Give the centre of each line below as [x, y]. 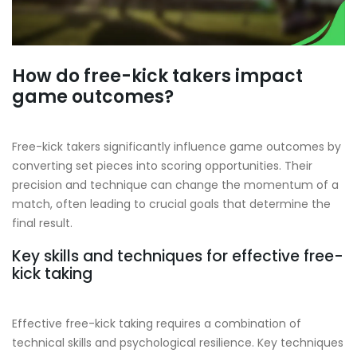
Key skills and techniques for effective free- [178, 257]
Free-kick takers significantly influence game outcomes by [177, 147]
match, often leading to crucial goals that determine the [171, 204]
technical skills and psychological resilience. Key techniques [178, 342]
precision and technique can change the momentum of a [175, 185]
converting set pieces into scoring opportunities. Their [162, 166]
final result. [42, 224]
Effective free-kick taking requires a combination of [157, 323]
